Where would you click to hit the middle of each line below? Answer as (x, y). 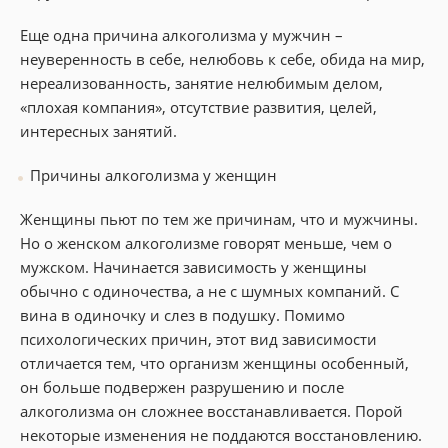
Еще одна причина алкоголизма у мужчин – (181, 34)
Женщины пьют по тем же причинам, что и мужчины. (219, 218)
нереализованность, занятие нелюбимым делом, (201, 82)
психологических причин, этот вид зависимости (198, 338)
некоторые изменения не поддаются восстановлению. (221, 434)
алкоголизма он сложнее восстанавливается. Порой (211, 410)
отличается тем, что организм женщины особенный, (214, 362)
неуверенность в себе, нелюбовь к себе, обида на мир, (222, 58)
